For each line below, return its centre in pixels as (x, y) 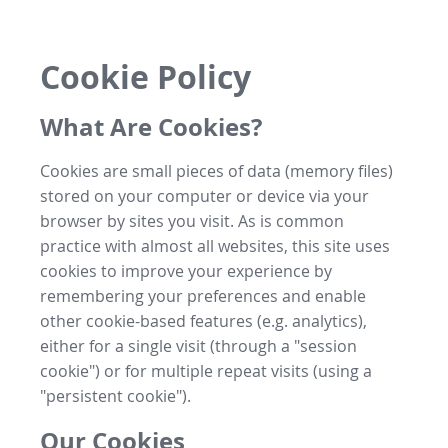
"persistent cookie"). (115, 395)
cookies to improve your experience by (186, 270)
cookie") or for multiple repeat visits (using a (206, 370)
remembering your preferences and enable (203, 295)
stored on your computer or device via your (204, 195)
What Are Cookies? (151, 126)
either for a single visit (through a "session (198, 345)
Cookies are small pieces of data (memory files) (216, 170)
